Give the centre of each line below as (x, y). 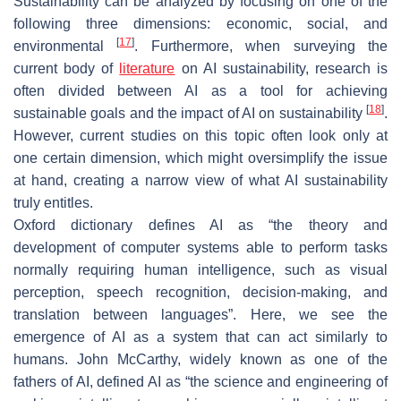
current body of (67, 68)
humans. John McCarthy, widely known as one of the (200, 359)
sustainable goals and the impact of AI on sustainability (190, 113)
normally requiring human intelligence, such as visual (200, 269)
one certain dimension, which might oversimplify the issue (200, 158)
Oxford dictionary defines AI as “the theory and (200, 225)
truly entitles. (53, 202)
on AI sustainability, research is (281, 68)
